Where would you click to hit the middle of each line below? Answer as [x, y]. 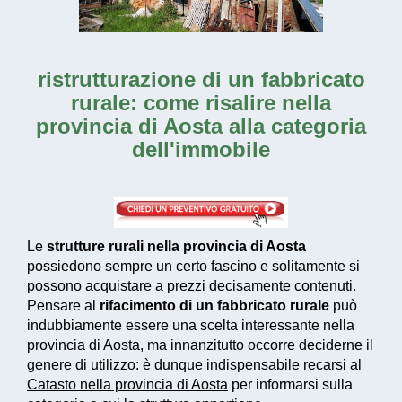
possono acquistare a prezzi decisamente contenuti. [192, 286]
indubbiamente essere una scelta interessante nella [191, 326]
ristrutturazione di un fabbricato [201, 80]
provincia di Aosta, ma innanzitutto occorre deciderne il [200, 345]
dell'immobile [201, 150]
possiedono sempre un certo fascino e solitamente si [193, 267]
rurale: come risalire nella [201, 103]
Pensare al [63, 306]
